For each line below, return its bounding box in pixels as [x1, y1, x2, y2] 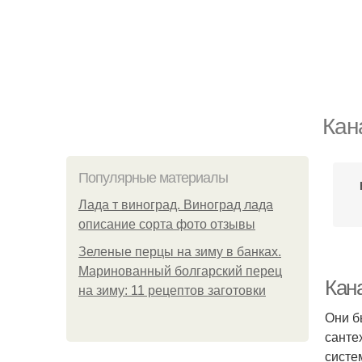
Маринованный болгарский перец [78, 264, 282, 278]
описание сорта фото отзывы [78, 217, 255, 231]
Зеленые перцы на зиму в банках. [78, 245, 281, 259]
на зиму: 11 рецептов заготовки [78, 284, 266, 297]
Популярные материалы [78, 170, 228, 186]
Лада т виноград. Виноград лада [78, 198, 273, 212]
